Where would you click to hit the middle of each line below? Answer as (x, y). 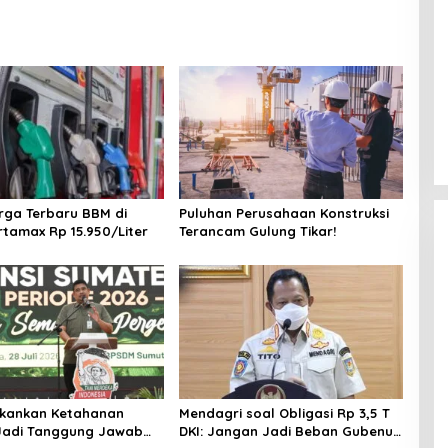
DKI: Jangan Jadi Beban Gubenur (288, 430)
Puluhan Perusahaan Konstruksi (283, 213)
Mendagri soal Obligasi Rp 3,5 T (284, 412)
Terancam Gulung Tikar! (257, 231)
